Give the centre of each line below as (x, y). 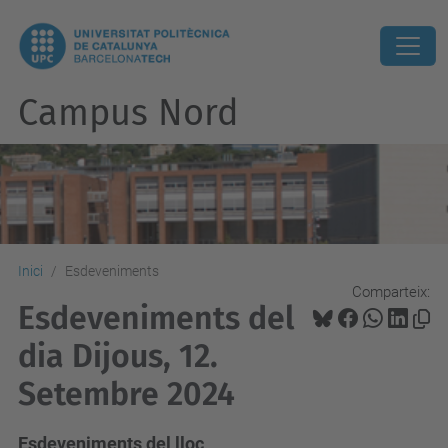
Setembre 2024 (126, 394)
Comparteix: (391, 291)
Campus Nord (128, 113)
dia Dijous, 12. (118, 356)
